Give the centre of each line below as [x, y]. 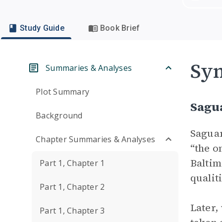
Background [59, 115]
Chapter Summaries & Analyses [95, 139]
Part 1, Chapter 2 [72, 187]
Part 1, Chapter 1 [72, 163]
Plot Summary [62, 92]
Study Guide [42, 28]
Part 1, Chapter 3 [72, 211]
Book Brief [120, 28]
